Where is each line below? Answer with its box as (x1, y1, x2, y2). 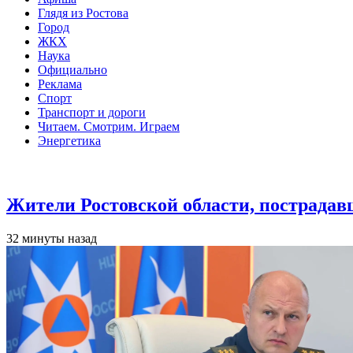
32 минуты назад (6, 231, 97, 245)
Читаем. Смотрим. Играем (38, 120, 180, 133)
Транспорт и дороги (38, 106, 146, 119)
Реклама (38, 77, 82, 91)
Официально (38, 63, 107, 76)
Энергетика (38, 134, 101, 147)
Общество (6, 161, 79, 178)
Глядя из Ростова (38, 6, 128, 20)
